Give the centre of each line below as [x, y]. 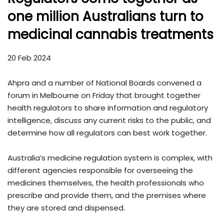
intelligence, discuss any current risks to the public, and [109, 120]
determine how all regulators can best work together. [107, 132]
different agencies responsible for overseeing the [100, 170]
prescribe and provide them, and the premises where [107, 195]
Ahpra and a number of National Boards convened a [104, 82]
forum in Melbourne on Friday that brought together [104, 95]
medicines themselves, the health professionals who [106, 182]
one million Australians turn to [105, 16]
